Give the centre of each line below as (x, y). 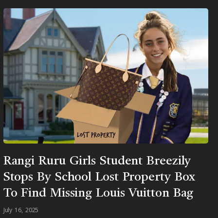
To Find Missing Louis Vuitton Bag (98, 194)
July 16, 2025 (21, 210)
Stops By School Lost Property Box (99, 178)
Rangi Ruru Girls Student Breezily (97, 162)
